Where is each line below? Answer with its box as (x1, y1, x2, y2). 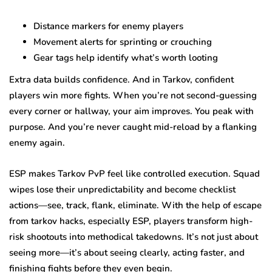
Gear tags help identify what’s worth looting (33, 51, 218, 64)
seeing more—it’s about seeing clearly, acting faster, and (9, 246, 245, 259)
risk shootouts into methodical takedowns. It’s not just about (9, 230, 258, 243)
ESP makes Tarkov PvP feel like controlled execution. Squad (9, 167, 260, 180)
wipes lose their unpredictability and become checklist (9, 183, 236, 195)
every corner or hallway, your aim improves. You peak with (9, 104, 254, 117)
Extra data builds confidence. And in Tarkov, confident (9, 73, 234, 86)
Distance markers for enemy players (33, 19, 183, 32)
